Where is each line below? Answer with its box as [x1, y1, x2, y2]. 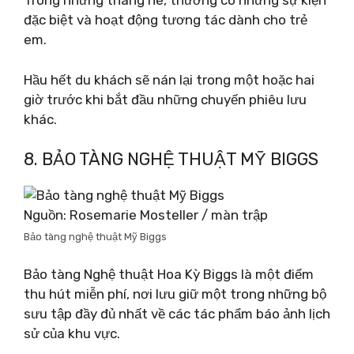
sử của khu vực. [24, 325, 120, 341]
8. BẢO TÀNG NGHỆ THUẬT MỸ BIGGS [24, 149, 318, 170]
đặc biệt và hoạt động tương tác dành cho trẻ [24, 12, 307, 28]
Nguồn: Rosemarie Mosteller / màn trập [24, 207, 268, 223]
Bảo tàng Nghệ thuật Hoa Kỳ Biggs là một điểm [24, 265, 314, 282]
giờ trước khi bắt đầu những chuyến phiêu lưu [24, 91, 307, 107]
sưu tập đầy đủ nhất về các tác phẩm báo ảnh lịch [24, 305, 330, 322]
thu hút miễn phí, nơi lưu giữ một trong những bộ [24, 285, 326, 302]
